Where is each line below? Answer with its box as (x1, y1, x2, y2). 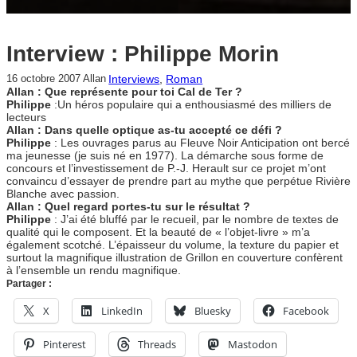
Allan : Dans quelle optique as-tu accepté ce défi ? (6, 124, 282, 137)
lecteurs (6, 111, 46, 124)
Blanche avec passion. (6, 187, 120, 201)
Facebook (283, 304, 329, 319)
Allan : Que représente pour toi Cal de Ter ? (6, 85, 242, 99)
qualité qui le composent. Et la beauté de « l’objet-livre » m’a (6, 226, 310, 239)
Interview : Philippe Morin (6, 41, 279, 67)
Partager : (6, 278, 52, 290)
